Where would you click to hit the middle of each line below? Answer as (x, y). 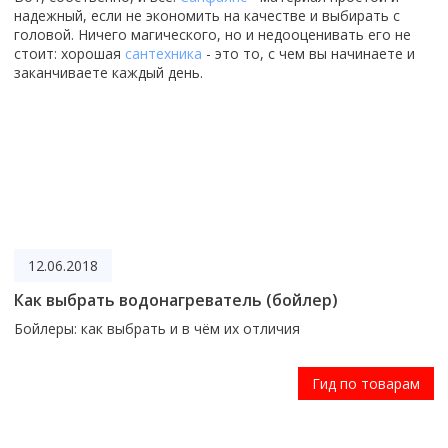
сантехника (163, 53)
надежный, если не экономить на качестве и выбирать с (207, 15)
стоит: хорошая (69, 53)
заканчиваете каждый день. (108, 72)
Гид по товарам (366, 383)
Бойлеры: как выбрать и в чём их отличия (157, 328)
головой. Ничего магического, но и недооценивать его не (212, 34)
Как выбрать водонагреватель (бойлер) (176, 299)
